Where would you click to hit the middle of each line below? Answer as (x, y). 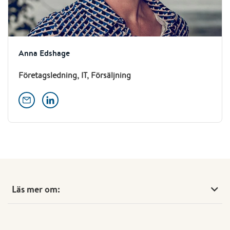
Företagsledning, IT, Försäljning (75, 75)
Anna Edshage (44, 53)
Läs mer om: (36, 189)
